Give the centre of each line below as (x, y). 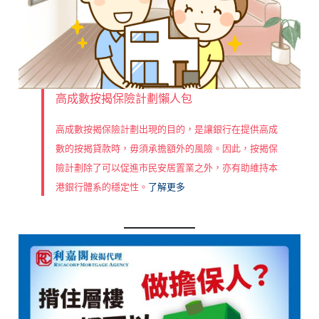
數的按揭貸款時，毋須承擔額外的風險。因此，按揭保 (166, 148)
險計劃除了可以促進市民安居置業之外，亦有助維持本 (166, 168)
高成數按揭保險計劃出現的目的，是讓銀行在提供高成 (166, 129)
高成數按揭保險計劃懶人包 (124, 99)
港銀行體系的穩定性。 (101, 187)
